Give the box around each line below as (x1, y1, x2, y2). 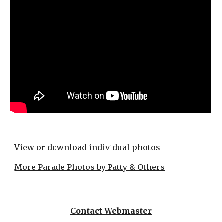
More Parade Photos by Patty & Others (14, 162, 165, 172)
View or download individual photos (14, 142, 161, 152)
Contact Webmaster (70, 206, 152, 216)
